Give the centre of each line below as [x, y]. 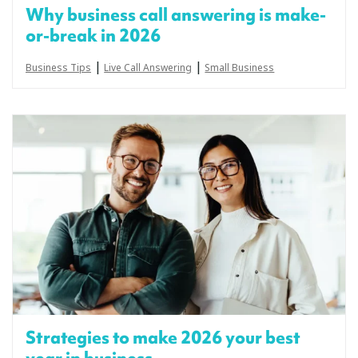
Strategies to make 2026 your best [163, 337]
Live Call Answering [148, 68]
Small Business [240, 68]
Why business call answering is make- [176, 14]
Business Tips [58, 68]
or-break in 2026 [93, 35]
